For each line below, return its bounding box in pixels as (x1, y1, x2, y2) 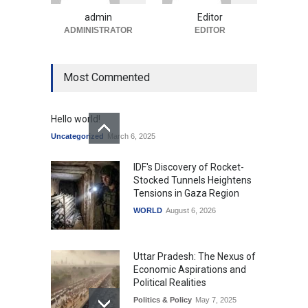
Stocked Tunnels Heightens (133, 175, 252, 186)
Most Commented (63, 71, 150, 85)
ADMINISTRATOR (64, 25, 133, 36)
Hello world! (51, 113, 100, 125)
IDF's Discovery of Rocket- (133, 162, 244, 173)
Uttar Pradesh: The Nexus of (133, 251, 256, 263)
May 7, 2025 (195, 296, 236, 305)
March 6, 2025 (107, 132, 155, 141)
